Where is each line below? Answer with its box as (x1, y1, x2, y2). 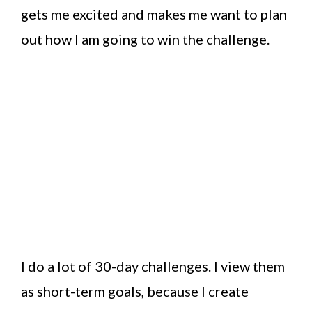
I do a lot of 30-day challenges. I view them (21, 258, 285, 275)
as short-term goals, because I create (21, 283, 249, 300)
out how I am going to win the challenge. (21, 31, 270, 48)
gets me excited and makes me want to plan (21, 6, 287, 23)
